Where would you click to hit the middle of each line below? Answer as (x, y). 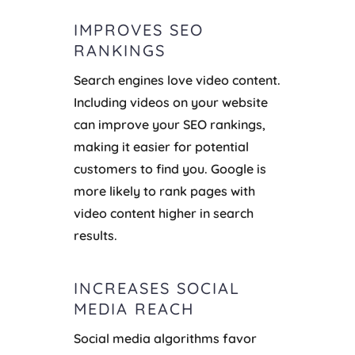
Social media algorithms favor (165, 339)
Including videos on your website (170, 103)
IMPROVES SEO (138, 30)
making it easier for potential (161, 147)
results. (95, 236)
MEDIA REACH (134, 309)
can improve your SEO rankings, (169, 125)
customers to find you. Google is (170, 169)
